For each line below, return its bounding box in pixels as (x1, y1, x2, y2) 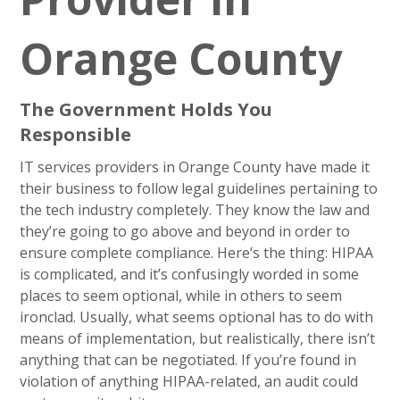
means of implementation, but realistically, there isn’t (20, 329, 376, 348)
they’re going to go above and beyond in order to (20, 221, 351, 241)
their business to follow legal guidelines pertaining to (20, 179, 379, 198)
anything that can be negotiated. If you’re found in (20, 350, 357, 370)
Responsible (20, 122, 132, 146)
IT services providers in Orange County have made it (20, 157, 371, 177)
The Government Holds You (20, 97, 273, 121)
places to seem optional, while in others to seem (20, 286, 343, 305)
